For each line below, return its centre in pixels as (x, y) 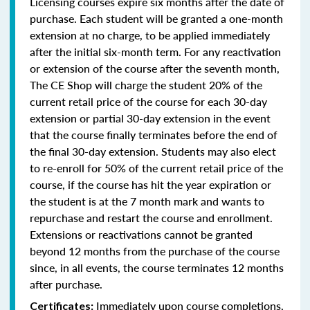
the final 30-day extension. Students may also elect (153, 151)
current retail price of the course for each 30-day (148, 101)
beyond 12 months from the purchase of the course (155, 250)
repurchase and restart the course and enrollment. (151, 217)
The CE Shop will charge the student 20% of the (146, 84)
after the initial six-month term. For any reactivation (155, 51)
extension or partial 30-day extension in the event (150, 118)
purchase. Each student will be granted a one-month (156, 18)
